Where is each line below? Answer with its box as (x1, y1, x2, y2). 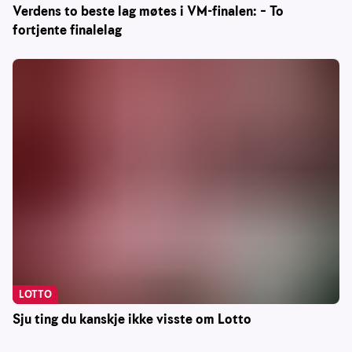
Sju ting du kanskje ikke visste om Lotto (13, 310, 251, 329)
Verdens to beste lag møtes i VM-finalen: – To (13, 2, 284, 21)
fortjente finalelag (13, 21, 122, 40)
